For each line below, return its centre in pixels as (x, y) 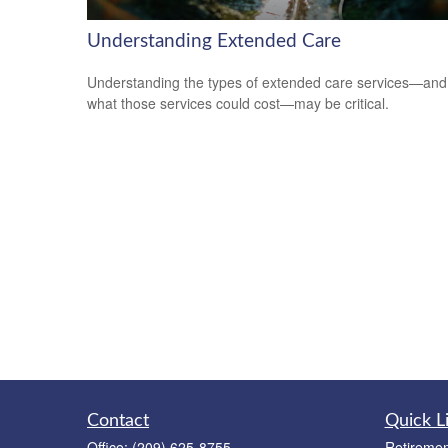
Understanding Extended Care (214, 42)
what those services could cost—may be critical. (238, 102)
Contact (118, 421)
